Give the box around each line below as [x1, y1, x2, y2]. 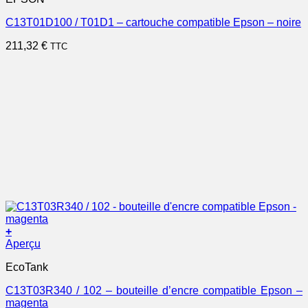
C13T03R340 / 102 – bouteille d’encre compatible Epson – [5, 284, 302, 296]
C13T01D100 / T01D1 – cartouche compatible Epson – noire [5, 16, 301, 28]
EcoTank [5, 261, 48, 273]
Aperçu [5, 237, 41, 250]
